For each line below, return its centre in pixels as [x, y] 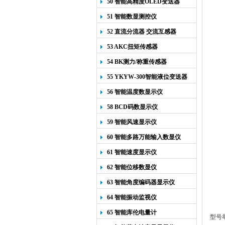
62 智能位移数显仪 [132, 167]
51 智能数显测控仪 [132, 17]
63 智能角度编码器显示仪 [141, 182]
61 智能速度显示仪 [132, 152]
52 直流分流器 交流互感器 [142, 32]
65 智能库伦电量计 [132, 212]
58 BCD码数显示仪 [132, 107]
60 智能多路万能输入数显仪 [144, 137]
